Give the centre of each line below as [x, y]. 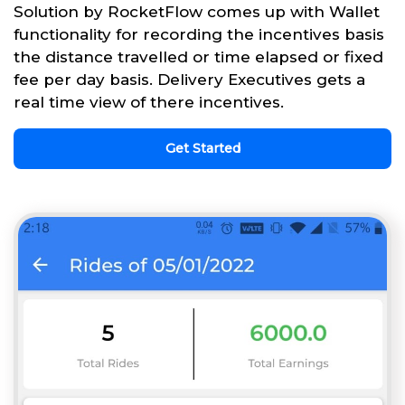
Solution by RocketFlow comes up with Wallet [197, 11]
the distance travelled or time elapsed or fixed [198, 57]
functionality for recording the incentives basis [199, 34]
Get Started [202, 148]
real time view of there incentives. [149, 102]
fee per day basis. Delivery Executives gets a [189, 79]
